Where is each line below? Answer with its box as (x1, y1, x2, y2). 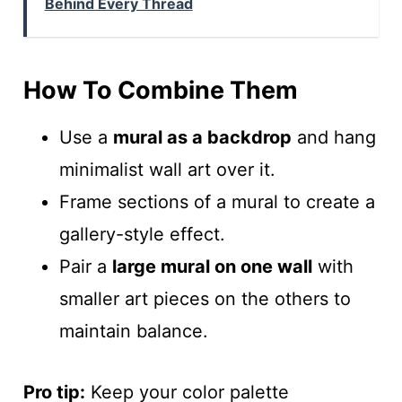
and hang (291, 126, 376, 148)
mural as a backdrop (112, 126, 292, 148)
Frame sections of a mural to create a (58, 190, 375, 213)
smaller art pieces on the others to (58, 287, 351, 310)
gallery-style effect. (58, 223, 225, 245)
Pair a (58, 255, 112, 277)
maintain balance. (58, 319, 208, 342)
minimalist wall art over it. (58, 158, 275, 180)
